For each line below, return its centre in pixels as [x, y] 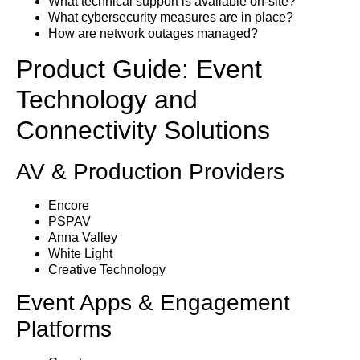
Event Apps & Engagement [153, 303]
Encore [69, 205]
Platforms [64, 329]
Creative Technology [107, 269]
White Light [80, 253]
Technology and [107, 99]
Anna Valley [83, 237]
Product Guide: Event [139, 69]
